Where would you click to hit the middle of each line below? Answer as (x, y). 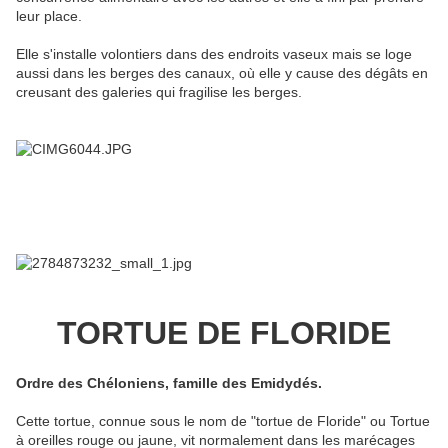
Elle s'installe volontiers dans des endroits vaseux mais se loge (214, 53)
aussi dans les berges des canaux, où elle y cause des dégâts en (222, 72)
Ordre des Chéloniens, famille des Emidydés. (169, 382)
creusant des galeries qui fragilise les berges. (159, 91)
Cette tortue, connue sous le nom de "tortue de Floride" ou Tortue (223, 420)
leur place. (49, 15)
